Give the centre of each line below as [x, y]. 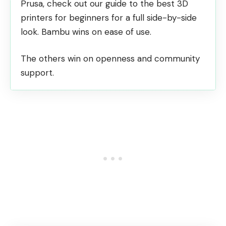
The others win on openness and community [110, 59]
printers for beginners [65, 17]
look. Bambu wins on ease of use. [86, 32]
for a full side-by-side [153, 17]
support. [37, 73]
